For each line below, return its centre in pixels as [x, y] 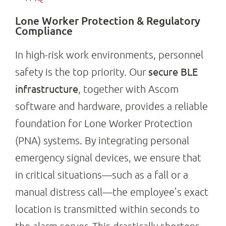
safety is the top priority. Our [81, 72]
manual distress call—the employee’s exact [111, 192]
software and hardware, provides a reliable [111, 106]
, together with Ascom [128, 89]
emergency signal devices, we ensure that [108, 158]
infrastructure [46, 89]
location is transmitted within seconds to [107, 209]
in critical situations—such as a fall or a [101, 175]
